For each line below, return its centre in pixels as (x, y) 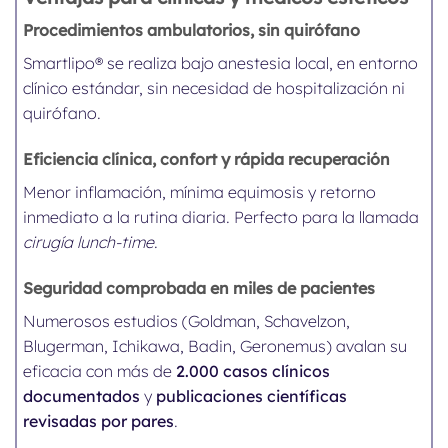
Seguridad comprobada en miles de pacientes (199, 288)
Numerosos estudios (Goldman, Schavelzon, (187, 321)
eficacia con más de (100, 371)
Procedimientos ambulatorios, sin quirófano (192, 30)
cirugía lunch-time (89, 242)
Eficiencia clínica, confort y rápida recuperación (207, 159)
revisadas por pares (99, 421)
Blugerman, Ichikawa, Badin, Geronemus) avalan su (215, 346)
